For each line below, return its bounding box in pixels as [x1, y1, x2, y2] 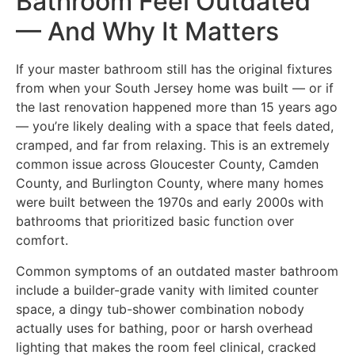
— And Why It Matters [16, 16, 279, 48]
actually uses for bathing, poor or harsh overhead [16, 319, 313, 336]
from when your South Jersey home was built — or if [16, 80, 334, 97]
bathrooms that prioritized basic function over [16, 213, 294, 230]
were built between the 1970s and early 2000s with [16, 194, 323, 211]
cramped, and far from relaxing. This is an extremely [16, 137, 330, 154]
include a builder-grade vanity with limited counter [16, 281, 319, 298]
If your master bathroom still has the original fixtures [16, 61, 332, 78]
